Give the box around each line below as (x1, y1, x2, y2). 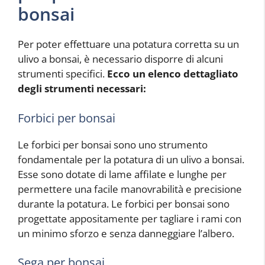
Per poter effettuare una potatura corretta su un (18, 37, 239, 51)
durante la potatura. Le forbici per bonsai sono (18, 196, 230, 211)
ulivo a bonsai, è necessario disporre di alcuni (18, 52, 223, 66)
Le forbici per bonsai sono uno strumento (18, 137, 208, 151)
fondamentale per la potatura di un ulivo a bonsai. (18, 152, 244, 166)
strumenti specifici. (18, 67, 107, 80)
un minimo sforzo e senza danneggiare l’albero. (18, 226, 234, 240)
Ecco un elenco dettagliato (107, 67, 238, 80)
